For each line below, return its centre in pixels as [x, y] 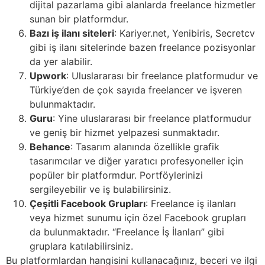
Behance [50, 147]
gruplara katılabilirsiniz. [81, 246]
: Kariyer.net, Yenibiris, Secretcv [185, 33]
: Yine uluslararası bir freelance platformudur [152, 119]
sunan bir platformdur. [79, 19]
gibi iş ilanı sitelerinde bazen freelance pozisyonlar [143, 48]
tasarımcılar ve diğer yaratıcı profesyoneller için [136, 161]
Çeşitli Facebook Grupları [88, 204]
